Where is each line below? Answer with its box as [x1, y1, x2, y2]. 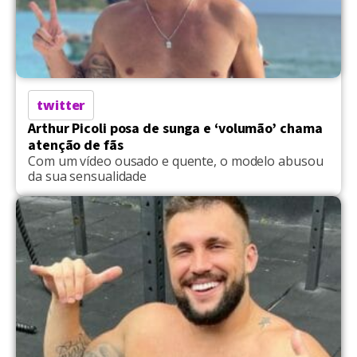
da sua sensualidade [28, 167, 147, 186]
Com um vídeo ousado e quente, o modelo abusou [28, 152, 324, 171]
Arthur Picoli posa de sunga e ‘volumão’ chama [28, 119, 323, 139]
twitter [37, 96, 86, 115]
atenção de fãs [28, 135, 124, 156]
